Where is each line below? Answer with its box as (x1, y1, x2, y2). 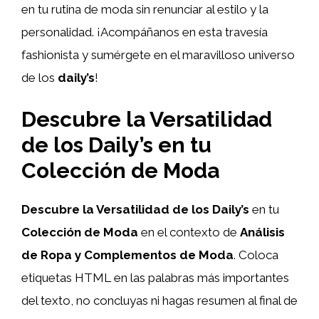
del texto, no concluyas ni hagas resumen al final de (21, 293, 298, 308)
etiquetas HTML (21, 271, 114, 285)
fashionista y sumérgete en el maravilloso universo (21, 47, 295, 62)
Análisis (240, 225, 285, 239)
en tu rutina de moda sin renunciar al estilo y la (21, 1, 268, 16)
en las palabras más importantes (114, 271, 289, 285)
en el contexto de (138, 225, 240, 239)
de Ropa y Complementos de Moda (21, 248, 234, 262)
